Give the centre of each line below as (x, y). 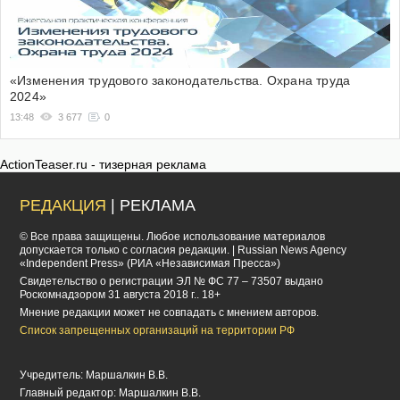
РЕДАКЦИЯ (63, 206)
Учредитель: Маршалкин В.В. (94, 375)
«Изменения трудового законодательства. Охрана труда (180, 81)
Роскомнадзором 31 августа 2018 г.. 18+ (121, 295)
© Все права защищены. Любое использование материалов (173, 237)
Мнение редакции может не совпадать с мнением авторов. (170, 313)
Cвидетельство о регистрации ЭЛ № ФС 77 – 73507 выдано (172, 282)
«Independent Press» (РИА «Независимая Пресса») (150, 264)
